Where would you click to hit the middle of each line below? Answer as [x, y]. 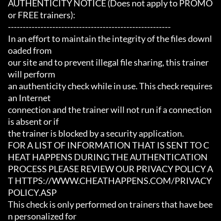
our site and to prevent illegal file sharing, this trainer [108, 62]
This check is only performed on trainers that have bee [110, 204]
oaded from [30, 51]
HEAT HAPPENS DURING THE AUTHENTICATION [108, 157]
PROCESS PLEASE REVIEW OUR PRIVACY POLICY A [110, 169]
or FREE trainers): [42, 15]
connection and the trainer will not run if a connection [110, 110]
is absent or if [33, 122]
